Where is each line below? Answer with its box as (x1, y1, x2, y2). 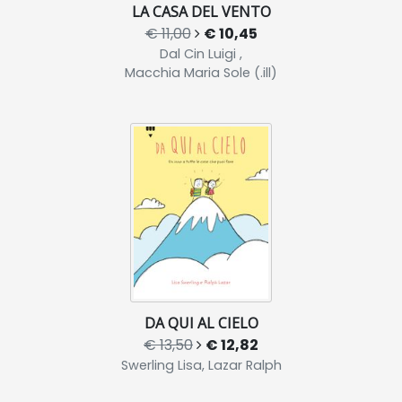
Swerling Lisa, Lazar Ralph (120, 355, 282, 374)
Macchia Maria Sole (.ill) (125, 63, 277, 82)
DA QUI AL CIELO (144, 312, 258, 333)
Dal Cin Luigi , (160, 44, 242, 63)
